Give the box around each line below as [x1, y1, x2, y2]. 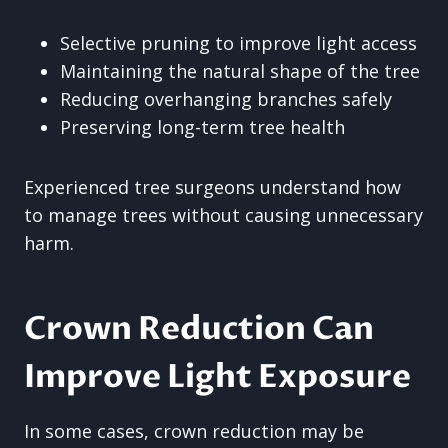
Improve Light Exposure [24, 355, 411, 399]
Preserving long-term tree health [60, 115, 345, 139]
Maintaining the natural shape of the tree [60, 59, 420, 83]
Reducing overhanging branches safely [60, 87, 392, 111]
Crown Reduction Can [24, 307, 374, 351]
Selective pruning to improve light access [60, 31, 417, 55]
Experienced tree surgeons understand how [24, 175, 401, 199]
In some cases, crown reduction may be [24, 419, 364, 443]
